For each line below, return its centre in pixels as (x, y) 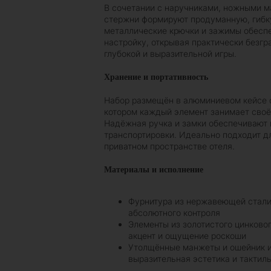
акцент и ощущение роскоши (187, 236)
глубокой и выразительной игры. (170, 54)
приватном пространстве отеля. (169, 146)
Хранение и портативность (156, 77)
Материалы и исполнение (154, 170)
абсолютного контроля (174, 213)
